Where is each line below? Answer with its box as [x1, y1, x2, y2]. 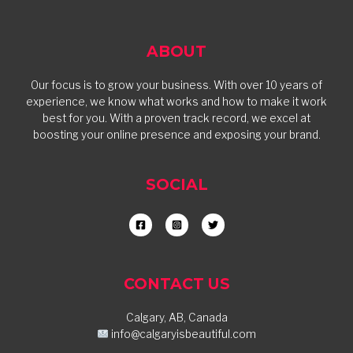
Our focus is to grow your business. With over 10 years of [31, 79, 322, 92]
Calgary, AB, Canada [125, 310, 228, 324]
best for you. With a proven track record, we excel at [43, 112, 310, 125]
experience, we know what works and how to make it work [26, 95, 327, 109]
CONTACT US [123, 273, 230, 293]
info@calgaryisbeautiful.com [109, 327, 257, 340]
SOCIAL [145, 174, 208, 194]
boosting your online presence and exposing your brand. [32, 128, 321, 142]
